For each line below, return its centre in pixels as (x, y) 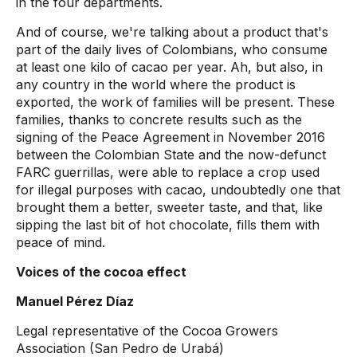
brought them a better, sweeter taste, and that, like (169, 207)
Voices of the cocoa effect (101, 272)
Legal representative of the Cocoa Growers (147, 331)
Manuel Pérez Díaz (75, 301)
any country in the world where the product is (156, 84)
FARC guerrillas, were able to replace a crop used (168, 172)
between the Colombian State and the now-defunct (171, 155)
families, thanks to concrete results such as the (159, 120)
